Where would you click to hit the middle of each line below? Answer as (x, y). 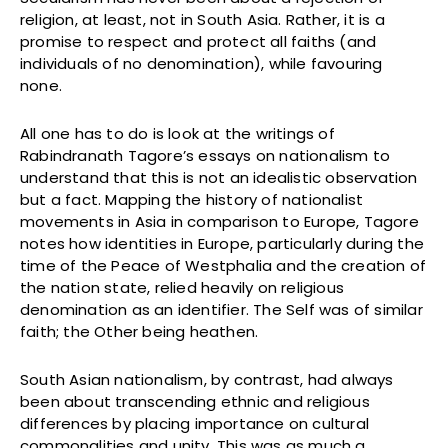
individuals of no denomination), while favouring (201, 63)
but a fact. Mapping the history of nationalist (192, 199)
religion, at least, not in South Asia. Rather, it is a (202, 19)
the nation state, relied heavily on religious (182, 287)
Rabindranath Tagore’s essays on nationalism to (205, 155)
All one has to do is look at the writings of (177, 133)
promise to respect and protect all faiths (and (198, 41)
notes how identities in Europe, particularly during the (222, 243)
